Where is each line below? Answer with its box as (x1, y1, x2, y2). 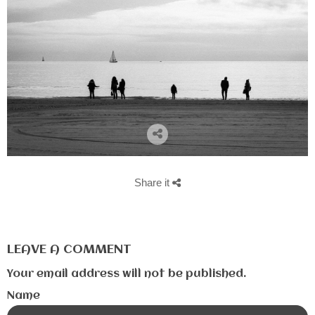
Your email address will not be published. (7, 268, 246, 280)
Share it (134, 176, 172, 189)
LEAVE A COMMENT (7, 243, 131, 257)
